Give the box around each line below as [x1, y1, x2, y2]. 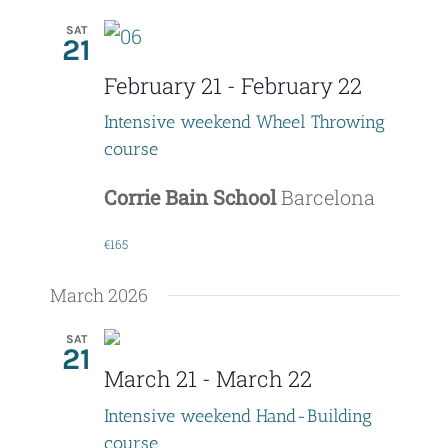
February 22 [240, 70, 362, 100]
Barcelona [280, 184, 375, 211]
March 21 [103, 364, 197, 394]
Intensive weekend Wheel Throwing [103, 111, 385, 134]
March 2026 [49, 283, 148, 308]
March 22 [215, 364, 312, 394]
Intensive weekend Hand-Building [103, 405, 372, 428]
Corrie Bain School [103, 184, 281, 211]
